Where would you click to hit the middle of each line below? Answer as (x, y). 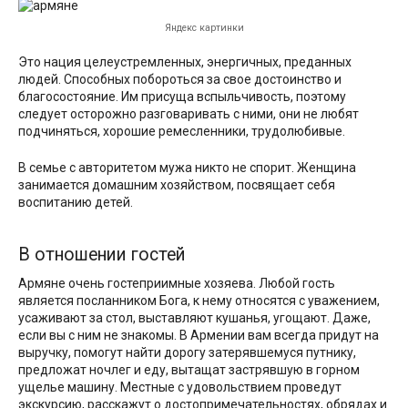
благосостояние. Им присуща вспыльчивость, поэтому (182, 97)
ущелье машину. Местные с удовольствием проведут (180, 388)
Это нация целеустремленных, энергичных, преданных (185, 62)
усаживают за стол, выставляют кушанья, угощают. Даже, (194, 318)
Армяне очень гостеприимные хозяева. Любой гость (177, 284)
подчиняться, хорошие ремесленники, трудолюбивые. (182, 132)
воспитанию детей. (76, 203)
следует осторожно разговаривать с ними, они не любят (189, 114)
